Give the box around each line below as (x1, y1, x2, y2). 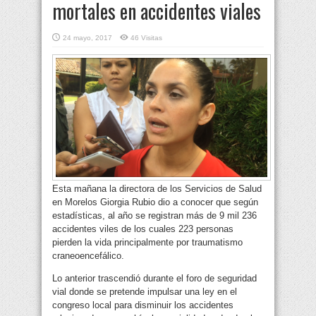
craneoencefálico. (52, 250, 124, 262)
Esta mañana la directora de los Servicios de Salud (52, 183, 262, 195)
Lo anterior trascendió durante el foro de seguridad (52, 273, 257, 284)
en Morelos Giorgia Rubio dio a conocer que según (52, 197, 258, 208)
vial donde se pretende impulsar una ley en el (52, 286, 237, 298)
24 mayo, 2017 (63, 34, 112, 42)
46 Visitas (130, 34, 162, 42)
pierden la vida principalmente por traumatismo (52, 237, 243, 248)
